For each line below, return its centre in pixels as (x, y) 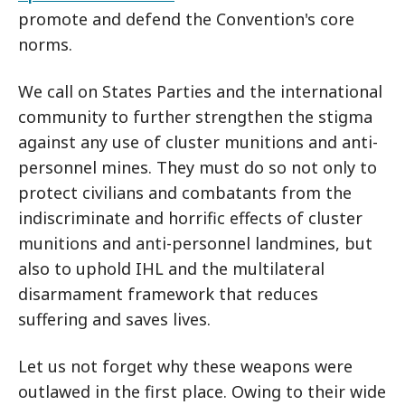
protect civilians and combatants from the (185, 193)
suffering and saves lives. (117, 319)
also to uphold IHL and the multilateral (171, 268)
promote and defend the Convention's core (186, 19)
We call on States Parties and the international (200, 91)
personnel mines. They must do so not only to (198, 167)
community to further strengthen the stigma (195, 117)
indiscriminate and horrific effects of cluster (190, 218)
